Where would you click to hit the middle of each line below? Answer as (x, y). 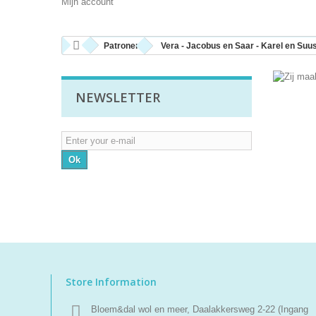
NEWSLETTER (118, 97)
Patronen (122, 46)
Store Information (111, 282)
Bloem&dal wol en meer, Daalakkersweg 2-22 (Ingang (200, 309)
